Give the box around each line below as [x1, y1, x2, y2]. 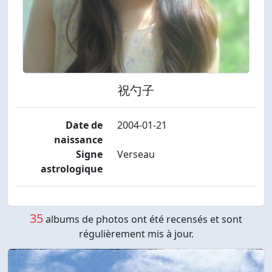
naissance [53, 133, 103, 146]
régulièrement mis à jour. [78, 227, 194, 240]
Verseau [117, 148, 155, 161]
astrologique [40, 162, 103, 175]
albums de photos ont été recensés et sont [43, 212, 242, 226]
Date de [65, 118, 103, 132]
